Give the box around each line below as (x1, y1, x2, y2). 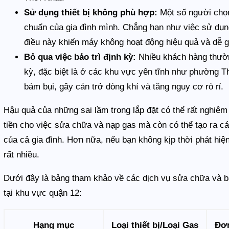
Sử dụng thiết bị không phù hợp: (24, 7, 158, 17)
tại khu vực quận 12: (4, 188, 82, 198)
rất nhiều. (4, 149, 40, 159)
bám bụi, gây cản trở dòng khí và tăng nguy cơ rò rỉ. (24, 81, 224, 91)
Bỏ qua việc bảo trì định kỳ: (24, 52, 136, 62)
